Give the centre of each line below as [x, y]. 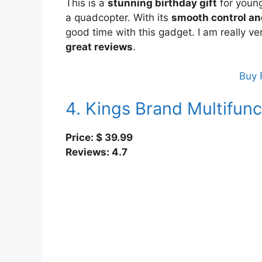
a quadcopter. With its [118, 17]
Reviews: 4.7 [96, 152]
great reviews [99, 46]
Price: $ [85, 137]
